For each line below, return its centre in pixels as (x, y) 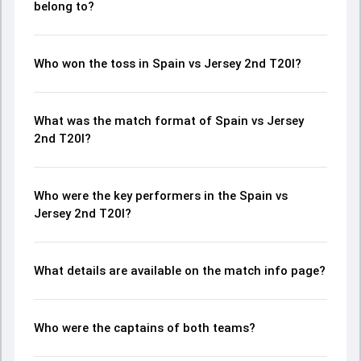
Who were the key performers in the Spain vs (161, 196)
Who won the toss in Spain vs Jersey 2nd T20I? (168, 64)
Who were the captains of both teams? (145, 328)
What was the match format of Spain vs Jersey (169, 121)
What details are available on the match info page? (180, 271)
